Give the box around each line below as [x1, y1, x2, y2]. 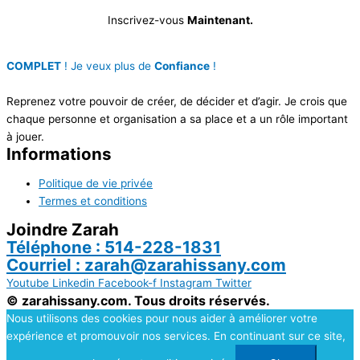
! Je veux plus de [61, 59, 154, 73]
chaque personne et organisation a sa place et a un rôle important [6, 112, 348, 126]
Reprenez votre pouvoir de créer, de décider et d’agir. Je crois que [6, 95, 347, 108]
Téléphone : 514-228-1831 [6, 236, 221, 257]
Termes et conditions [39, 194, 147, 208]
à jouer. [6, 130, 44, 144]
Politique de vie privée [39, 177, 153, 190]
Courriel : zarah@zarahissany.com [6, 254, 286, 275]
